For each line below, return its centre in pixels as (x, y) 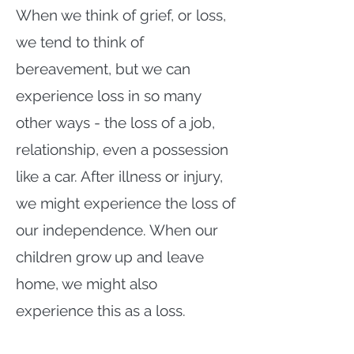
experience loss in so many (108, 96)
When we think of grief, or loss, (121, 15)
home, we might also (87, 284)
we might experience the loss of (126, 203)
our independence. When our (117, 230)
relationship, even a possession (122, 149)
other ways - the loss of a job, (115, 122)
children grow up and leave (110, 257)
